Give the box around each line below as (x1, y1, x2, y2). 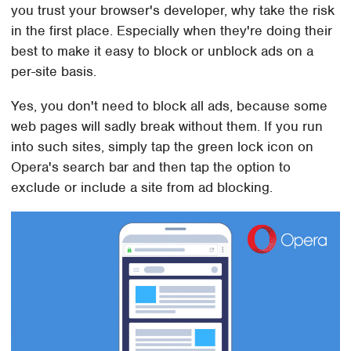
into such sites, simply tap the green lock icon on (11, 137, 314, 155)
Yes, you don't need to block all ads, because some (11, 96, 328, 114)
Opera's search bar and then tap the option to (11, 157, 291, 175)
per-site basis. (11, 62, 97, 80)
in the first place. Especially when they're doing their (11, 21, 333, 39)
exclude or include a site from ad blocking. (11, 178, 273, 196)
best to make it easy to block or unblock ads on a (11, 42, 314, 60)
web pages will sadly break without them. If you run (11, 117, 324, 135)
